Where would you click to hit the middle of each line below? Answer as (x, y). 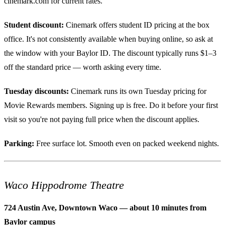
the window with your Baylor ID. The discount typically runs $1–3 (110, 53)
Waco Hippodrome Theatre (64, 185)
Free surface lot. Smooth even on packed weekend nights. (127, 143)
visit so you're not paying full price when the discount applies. (102, 119)
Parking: (19, 143)
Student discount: (34, 25)
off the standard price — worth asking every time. (83, 67)
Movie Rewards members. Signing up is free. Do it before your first (111, 105)
